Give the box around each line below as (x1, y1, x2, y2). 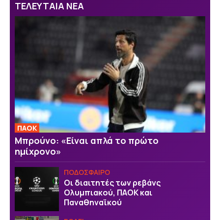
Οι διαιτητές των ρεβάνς (64, 177, 161, 189)
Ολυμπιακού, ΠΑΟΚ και (64, 187, 152, 198)
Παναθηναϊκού (64, 197, 122, 208)
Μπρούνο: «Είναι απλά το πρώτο (15, 134, 159, 146)
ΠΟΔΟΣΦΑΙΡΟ (64, 167, 110, 177)
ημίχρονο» (15, 145, 61, 157)
